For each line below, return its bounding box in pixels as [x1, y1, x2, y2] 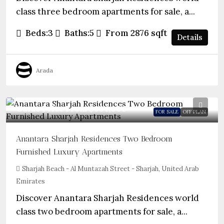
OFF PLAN [182, 108, 206, 115]
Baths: [64, 27, 89, 38]
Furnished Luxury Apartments [16, 147, 122, 156]
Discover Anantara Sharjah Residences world [16, 192, 199, 203]
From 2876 [105, 27, 149, 38]
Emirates [16, 177, 45, 185]
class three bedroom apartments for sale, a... [16, 6, 195, 17]
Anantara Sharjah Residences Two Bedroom [16, 134, 172, 143]
